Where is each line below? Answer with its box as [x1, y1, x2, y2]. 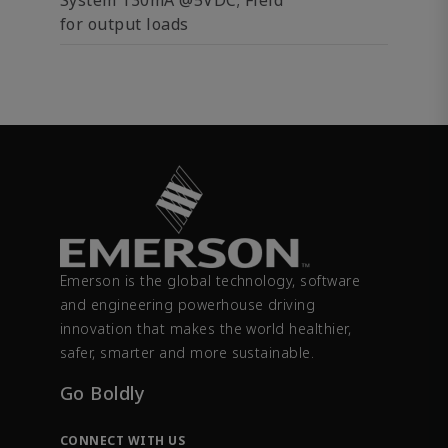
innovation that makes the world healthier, [60, 319, 352, 339]
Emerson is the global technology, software [60, 271, 361, 291]
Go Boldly [60, 381, 146, 406]
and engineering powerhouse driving [60, 295, 316, 315]
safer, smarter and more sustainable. [60, 343, 315, 363]
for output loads [60, 13, 189, 35]
